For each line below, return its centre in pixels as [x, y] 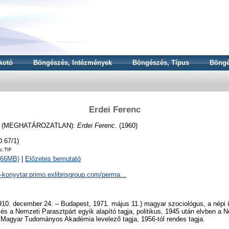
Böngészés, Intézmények [73, 63]
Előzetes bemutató [53, 159]
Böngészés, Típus [161, 63]
